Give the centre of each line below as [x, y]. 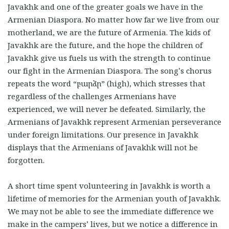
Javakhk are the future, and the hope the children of [105, 45]
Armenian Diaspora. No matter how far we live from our [113, 19]
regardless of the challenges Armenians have [92, 96]
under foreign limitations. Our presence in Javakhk [103, 134]
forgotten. [26, 160]
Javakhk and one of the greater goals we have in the [105, 6]
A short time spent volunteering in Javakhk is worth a [109, 185]
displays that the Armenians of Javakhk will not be [103, 147]
